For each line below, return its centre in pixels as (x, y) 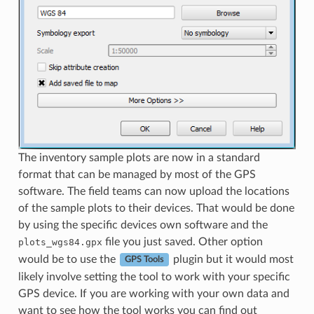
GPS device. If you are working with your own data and (153, 293)
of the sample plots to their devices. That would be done (156, 208)
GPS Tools (144, 260)
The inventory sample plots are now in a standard (139, 157)
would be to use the (68, 259)
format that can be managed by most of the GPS (137, 174)
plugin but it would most (232, 259)
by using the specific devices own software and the (143, 225)
